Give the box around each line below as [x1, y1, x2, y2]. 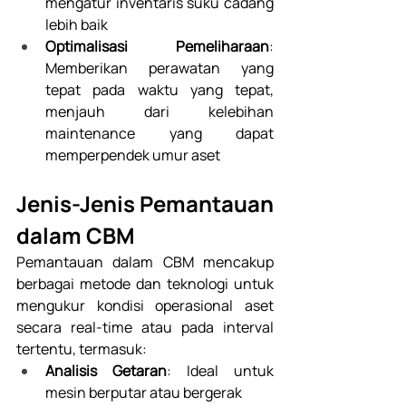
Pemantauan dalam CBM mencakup [16, 252, 274, 273]
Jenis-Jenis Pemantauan [16, 188, 274, 219]
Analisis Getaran [45, 361, 167, 382]
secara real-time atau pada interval [16, 317, 274, 338]
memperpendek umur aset [45, 145, 220, 166]
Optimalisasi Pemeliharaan [45, 36, 269, 57]
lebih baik [45, 14, 108, 35]
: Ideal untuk [167, 361, 274, 382]
